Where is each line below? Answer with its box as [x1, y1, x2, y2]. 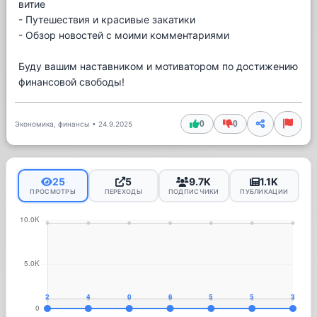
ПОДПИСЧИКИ [168, 188, 219, 195]
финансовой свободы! [18, 76, 125, 88]
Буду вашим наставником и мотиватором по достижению [18, 60, 298, 72]
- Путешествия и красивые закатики [18, 13, 195, 25]
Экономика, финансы [15, 120, 90, 128]
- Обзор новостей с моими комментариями [18, 29, 229, 41]
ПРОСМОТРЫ [30, 188, 76, 195]
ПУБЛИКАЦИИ [240, 188, 289, 195]
